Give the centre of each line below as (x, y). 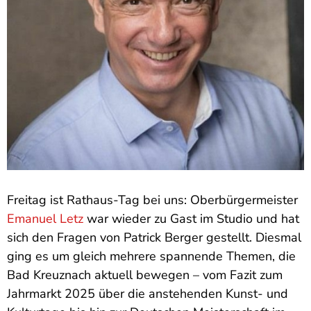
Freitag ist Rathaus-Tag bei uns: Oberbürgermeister (152, 200)
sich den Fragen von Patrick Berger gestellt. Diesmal (154, 237)
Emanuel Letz (45, 219)
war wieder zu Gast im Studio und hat (191, 219)
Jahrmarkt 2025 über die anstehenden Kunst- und (148, 294)
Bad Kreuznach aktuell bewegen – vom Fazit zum (145, 275)
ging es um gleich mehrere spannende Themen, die (151, 256)
